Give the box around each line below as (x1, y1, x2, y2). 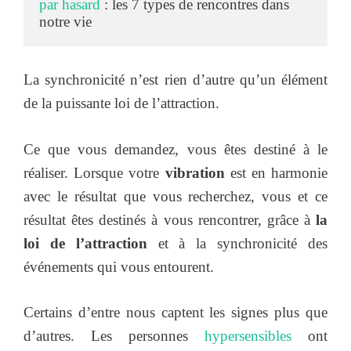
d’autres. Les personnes (24, 327, 204, 345)
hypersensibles (204, 327, 291, 345)
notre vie (39, 13, 92, 30)
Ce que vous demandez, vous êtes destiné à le (24, 140, 327, 157)
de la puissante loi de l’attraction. (24, 95, 219, 112)
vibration (165, 164, 225, 181)
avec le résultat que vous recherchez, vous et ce (24, 187, 327, 204)
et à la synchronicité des (147, 234, 328, 251)
